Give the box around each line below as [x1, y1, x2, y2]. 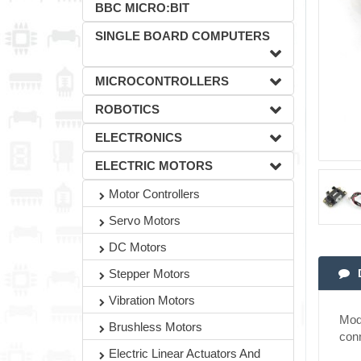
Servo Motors [109, 214, 180, 227]
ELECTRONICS [95, 131, 182, 144]
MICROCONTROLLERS [95, 74, 229, 88]
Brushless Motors [109, 320, 202, 334]
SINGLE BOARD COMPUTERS [95, 29, 270, 43]
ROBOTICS [95, 102, 160, 116]
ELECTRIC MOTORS [95, 159, 213, 172]
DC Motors [109, 240, 167, 254]
